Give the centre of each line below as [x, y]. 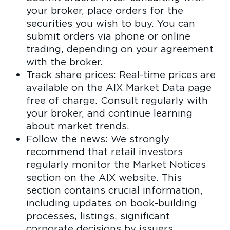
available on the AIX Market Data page [119, 88]
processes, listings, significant [98, 216]
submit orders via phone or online [108, 36]
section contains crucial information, [114, 190]
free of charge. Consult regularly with [117, 100]
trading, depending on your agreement [120, 49]
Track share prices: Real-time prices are [121, 75]
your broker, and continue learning [109, 113]
